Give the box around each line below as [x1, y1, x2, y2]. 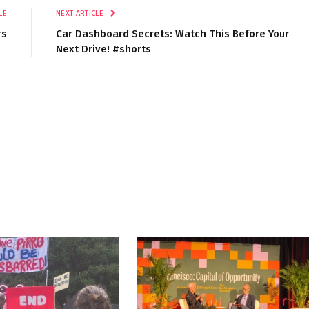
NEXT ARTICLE [56, 8, 106, 18]
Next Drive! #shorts [56, 42, 151, 55]
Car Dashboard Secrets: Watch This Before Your [56, 27, 289, 40]
